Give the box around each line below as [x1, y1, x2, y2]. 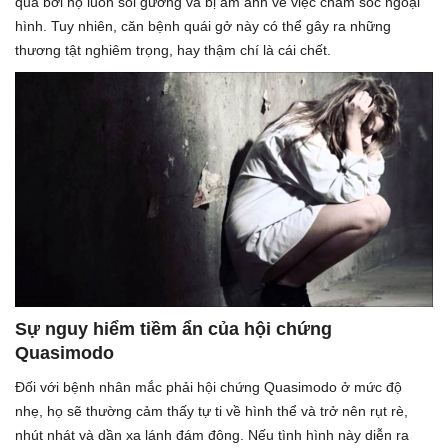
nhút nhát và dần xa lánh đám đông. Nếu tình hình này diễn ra [15, 426, 409, 443]
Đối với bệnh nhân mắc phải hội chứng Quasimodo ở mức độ [15, 378, 402, 395]
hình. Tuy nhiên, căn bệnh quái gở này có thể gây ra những [15, 17, 391, 34]
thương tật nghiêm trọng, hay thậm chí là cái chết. [15, 41, 331, 58]
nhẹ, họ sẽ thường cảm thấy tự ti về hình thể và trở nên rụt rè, [15, 402, 408, 419]
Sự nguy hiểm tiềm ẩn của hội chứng [15, 318, 332, 339]
